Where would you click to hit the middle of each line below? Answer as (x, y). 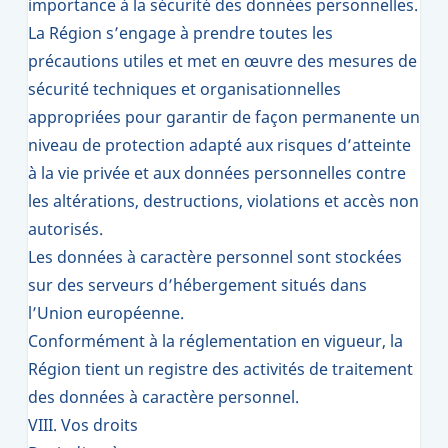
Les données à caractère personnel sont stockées (215, 257)
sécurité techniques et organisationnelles (184, 89)
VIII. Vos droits (83, 425)
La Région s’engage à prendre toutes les (180, 33)
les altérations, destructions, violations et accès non (223, 201)
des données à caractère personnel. (163, 397)
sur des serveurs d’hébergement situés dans (197, 285)
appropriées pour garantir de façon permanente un (224, 117)
